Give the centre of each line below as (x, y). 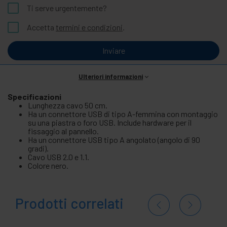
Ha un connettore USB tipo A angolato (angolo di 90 (114, 139)
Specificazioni (34, 96)
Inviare (113, 50)
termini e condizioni (89, 27)
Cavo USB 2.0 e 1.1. (59, 157)
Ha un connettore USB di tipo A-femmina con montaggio (123, 113)
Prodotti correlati (69, 203)
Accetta (41, 27)
